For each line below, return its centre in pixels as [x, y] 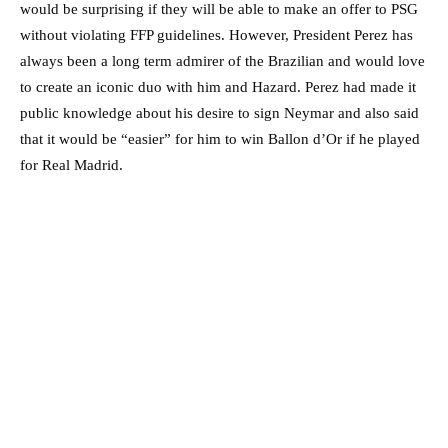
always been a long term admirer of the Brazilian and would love [222, 61]
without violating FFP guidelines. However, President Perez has [216, 35]
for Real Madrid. [71, 165]
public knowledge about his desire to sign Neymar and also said [219, 113]
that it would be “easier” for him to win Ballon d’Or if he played [220, 139]
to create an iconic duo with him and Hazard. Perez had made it [218, 87]
